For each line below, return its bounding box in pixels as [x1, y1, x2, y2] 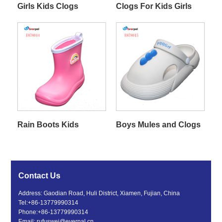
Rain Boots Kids [17, 120, 79, 129]
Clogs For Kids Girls [115, 1, 192, 10]
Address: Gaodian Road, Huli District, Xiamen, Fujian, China [18, 190, 180, 197]
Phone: [18, 209, 38, 216]
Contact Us [18, 171, 61, 180]
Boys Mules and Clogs [115, 120, 201, 129]
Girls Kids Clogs [17, 1, 78, 10]
